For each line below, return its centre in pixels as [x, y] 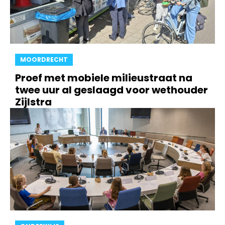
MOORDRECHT [44, 60]
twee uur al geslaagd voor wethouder [111, 90]
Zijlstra [33, 102]
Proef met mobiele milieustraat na [104, 78]
